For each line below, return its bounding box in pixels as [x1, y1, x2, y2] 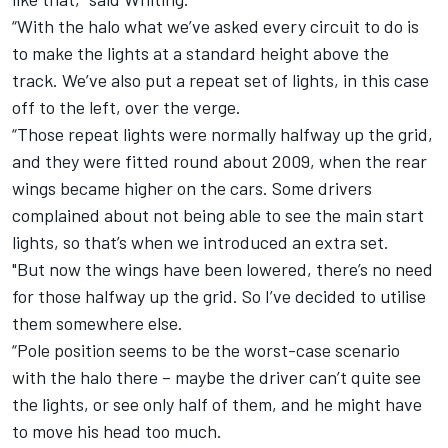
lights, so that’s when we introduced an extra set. [12, 231, 389, 254]
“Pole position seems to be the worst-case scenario [12, 339, 400, 362]
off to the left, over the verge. [12, 96, 241, 119]
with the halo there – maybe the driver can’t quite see [12, 366, 421, 389]
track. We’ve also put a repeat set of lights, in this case [12, 69, 429, 92]
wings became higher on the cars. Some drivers [12, 177, 372, 200]
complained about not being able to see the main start [12, 204, 424, 227]
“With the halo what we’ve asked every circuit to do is [12, 15, 419, 38]
